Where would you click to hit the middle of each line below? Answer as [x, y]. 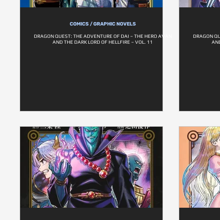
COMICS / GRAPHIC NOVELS [103, 24]
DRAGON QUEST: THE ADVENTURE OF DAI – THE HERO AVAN [103, 36]
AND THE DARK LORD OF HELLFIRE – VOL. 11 [103, 42]
